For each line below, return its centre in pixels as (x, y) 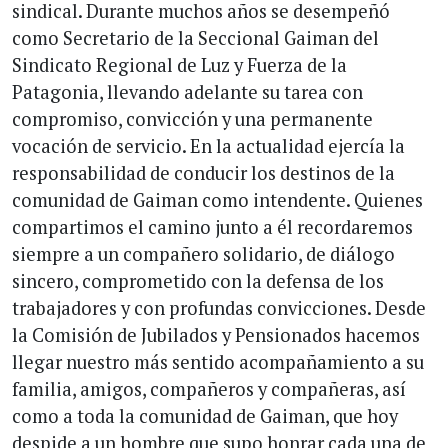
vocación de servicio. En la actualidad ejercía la (208, 145)
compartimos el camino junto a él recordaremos (212, 226)
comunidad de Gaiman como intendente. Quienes (217, 199)
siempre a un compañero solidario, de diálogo (203, 253)
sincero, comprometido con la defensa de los (198, 280)
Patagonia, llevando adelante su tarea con (187, 91)
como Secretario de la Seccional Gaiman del (195, 37)
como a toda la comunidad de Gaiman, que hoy (205, 415)
